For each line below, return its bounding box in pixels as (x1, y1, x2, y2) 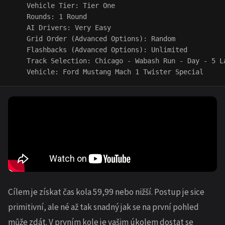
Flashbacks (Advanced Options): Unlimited (11, 46, 187, 54)
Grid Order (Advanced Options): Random (11, 35, 175, 43)
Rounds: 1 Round (11, 13, 87, 21)
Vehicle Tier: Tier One (11, 2, 115, 10)
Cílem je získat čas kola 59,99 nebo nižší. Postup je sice (8, 186, 204, 197)
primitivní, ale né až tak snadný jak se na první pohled (8, 201, 199, 212)
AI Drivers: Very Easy (11, 24, 111, 32)
